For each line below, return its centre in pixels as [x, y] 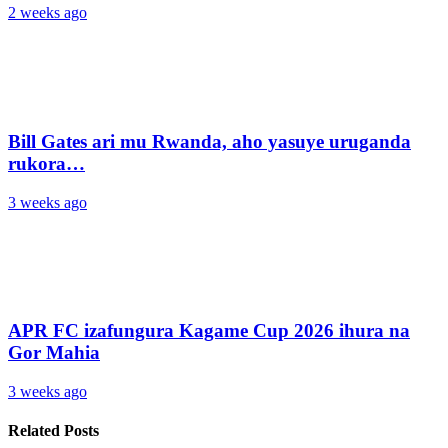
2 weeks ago [47, 13]
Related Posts [53, 431]
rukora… [46, 163]
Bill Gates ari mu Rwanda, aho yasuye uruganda [209, 141]
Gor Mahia [54, 353]
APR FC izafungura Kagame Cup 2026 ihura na [209, 331]
